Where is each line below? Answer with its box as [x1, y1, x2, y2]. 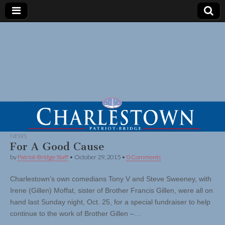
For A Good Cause [10, 140, 104, 153]
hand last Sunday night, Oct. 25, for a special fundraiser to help [10, 198, 210, 206]
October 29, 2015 [74, 153, 121, 161]
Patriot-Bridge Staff [18, 153, 68, 161]
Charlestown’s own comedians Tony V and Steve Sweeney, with [10, 175, 211, 183]
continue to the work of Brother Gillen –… [10, 209, 141, 218]
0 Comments [127, 153, 161, 161]
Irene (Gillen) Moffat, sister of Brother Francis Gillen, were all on [10, 186, 213, 195]
